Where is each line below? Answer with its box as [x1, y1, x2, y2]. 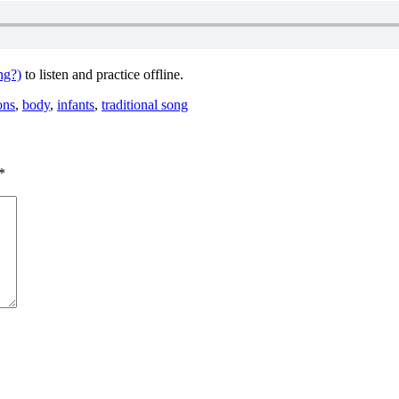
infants [57, 96, 94, 112]
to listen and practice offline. [21, 66, 183, 82]
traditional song [102, 96, 188, 112]
